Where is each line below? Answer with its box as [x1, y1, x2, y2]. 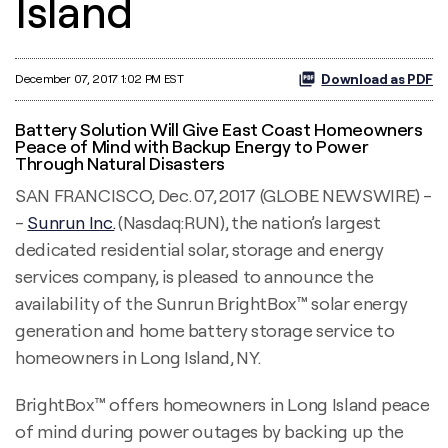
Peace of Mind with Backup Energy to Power [15, 134, 369, 158]
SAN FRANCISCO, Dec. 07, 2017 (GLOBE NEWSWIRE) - [15, 183, 433, 207]
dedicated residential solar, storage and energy [15, 237, 385, 261]
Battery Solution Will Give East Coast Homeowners [15, 117, 423, 141]
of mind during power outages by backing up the [15, 419, 404, 443]
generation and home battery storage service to [15, 318, 395, 342]
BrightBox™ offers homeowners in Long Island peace [15, 392, 430, 416]
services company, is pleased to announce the [15, 264, 374, 288]
